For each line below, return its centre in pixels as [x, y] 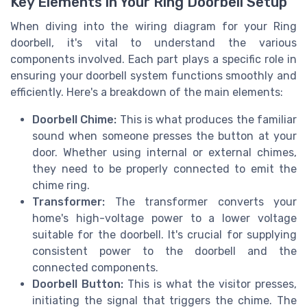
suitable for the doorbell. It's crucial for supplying [164, 234]
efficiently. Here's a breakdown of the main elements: [147, 92]
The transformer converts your [201, 201]
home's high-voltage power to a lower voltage [164, 218]
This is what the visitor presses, [210, 284]
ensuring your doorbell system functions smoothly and [153, 75]
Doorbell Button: [78, 284]
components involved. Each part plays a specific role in [153, 59]
